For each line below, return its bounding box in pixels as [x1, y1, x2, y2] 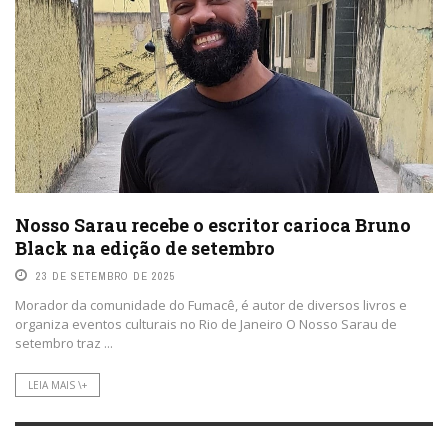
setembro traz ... [15, 334, 113, 353]
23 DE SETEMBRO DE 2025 [36, 269, 176, 284]
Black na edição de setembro [15, 236, 275, 261]
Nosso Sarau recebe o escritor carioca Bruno [15, 213, 411, 238]
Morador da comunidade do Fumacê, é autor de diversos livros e [15, 296, 407, 315]
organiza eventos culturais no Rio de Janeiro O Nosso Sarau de [15, 315, 397, 334]
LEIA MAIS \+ [28, 378, 87, 393]
